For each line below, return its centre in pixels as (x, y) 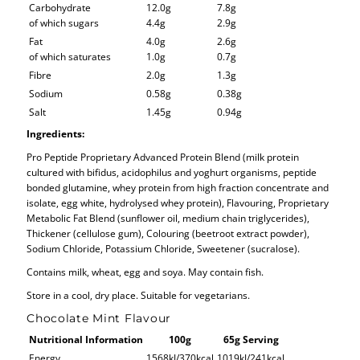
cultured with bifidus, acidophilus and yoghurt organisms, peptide (172, 172)
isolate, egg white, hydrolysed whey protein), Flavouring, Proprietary (178, 202)
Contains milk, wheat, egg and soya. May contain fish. (145, 271)
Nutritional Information (86, 339)
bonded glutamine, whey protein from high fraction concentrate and (178, 187)
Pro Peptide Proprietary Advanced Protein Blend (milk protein (163, 156)
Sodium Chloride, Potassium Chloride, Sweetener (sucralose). (164, 248)
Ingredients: (56, 133)
